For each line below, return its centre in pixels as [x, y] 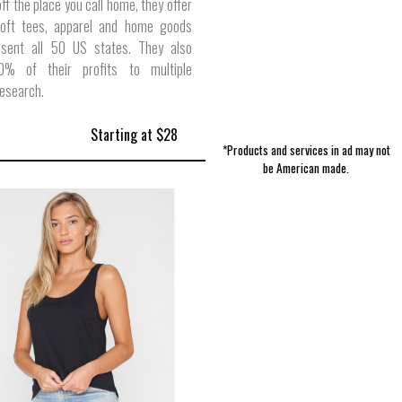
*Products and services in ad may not [306, 150]
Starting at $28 [132, 135]
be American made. [306, 168]
